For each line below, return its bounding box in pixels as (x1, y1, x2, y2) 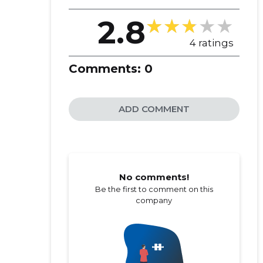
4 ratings (189, 36, 234, 49)
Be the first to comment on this (95, 184, 213, 194)
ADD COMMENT (118, 103, 190, 114)
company (136, 195, 173, 205)
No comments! (119, 171, 189, 183)
